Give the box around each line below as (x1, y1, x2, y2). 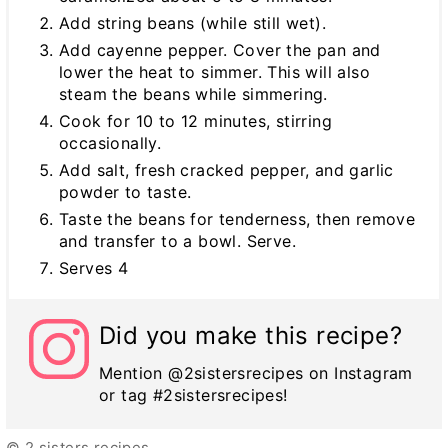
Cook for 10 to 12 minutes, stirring (59, 110, 332, 131)
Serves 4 (59, 257, 129, 278)
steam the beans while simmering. (59, 83, 328, 104)
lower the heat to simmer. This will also (59, 61, 370, 82)
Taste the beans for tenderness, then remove (59, 208, 416, 229)
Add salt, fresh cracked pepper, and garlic (59, 159, 394, 180)
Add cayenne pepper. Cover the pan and (59, 39, 381, 60)
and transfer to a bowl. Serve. (59, 230, 296, 251)
